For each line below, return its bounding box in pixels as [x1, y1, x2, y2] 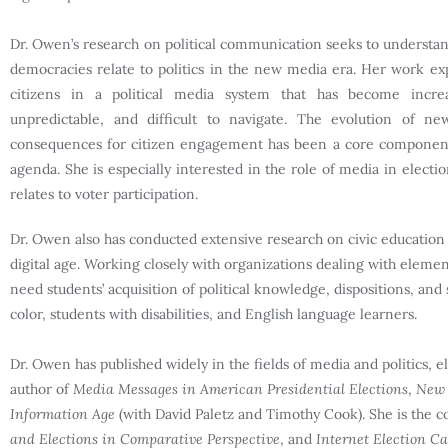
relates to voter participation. [10, 184, 198, 203]
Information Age [10, 404, 115, 423]
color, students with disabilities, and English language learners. [10, 304, 417, 323]
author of [10, 379, 73, 398]
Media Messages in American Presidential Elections [73, 379, 408, 398]
